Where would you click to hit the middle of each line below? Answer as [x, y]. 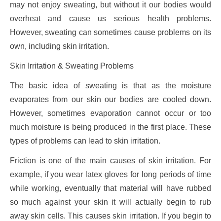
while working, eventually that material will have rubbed [110, 188]
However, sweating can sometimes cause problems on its [110, 33]
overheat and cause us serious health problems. [110, 19]
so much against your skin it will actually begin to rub [110, 202]
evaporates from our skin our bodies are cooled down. [110, 100]
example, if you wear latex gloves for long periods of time [110, 175]
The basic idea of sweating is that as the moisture [110, 86]
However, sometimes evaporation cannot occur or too [110, 113]
